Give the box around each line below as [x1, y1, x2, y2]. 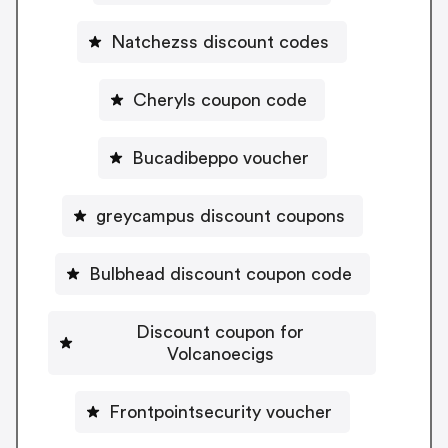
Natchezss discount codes [111, 32, 329, 51]
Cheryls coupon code [133, 90, 307, 109]
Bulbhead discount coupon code [88, 264, 352, 283]
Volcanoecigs [166, 344, 274, 363]
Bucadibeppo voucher [131, 148, 309, 167]
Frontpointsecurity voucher [108, 402, 332, 421]
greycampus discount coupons [95, 206, 345, 225]
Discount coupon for [136, 322, 304, 341]
